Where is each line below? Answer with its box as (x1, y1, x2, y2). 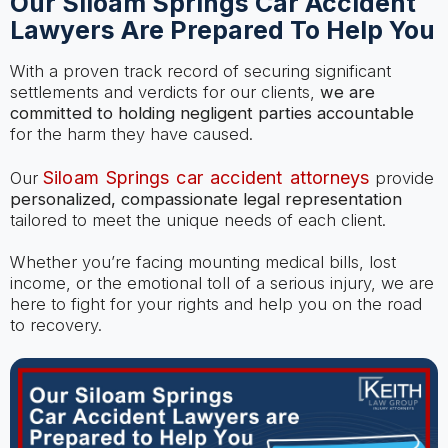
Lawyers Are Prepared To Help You (9, 15, 435, 46)
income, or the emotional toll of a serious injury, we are (9, 273, 434, 294)
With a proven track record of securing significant (9, 60, 391, 81)
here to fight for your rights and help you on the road (9, 294, 422, 315)
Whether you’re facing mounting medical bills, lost (9, 252, 396, 273)
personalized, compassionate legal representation (9, 189, 402, 209)
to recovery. (9, 315, 102, 336)
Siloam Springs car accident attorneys (42, 167, 370, 188)
